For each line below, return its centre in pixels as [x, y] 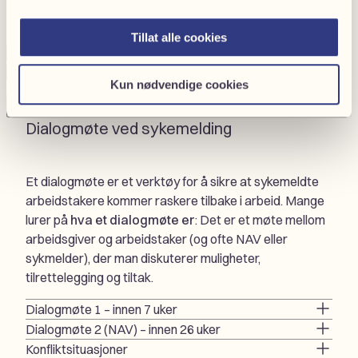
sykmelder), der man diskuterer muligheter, [143, 259]
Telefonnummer [49, 71]
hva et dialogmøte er [133, 220]
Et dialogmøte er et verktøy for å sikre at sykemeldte [172, 182]
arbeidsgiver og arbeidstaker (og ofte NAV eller [157, 239]
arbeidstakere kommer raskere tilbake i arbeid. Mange [175, 201]
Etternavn [34, 52]
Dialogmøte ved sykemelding [129, 129]
